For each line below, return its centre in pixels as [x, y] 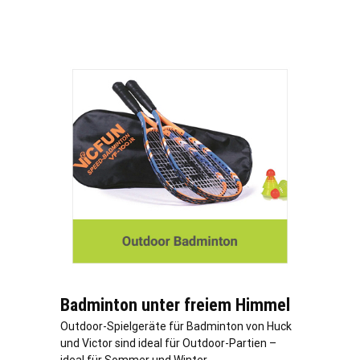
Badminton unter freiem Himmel [175, 305]
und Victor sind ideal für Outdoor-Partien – [168, 344]
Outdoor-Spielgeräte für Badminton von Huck [176, 327]
